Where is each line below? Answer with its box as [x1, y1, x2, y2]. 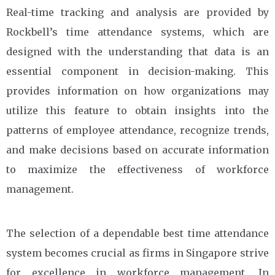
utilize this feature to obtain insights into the [6, 104, 269, 117]
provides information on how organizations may [6, 84, 269, 97]
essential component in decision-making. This [6, 64, 269, 77]
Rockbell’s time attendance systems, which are [6, 25, 269, 38]
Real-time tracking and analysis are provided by [6, 6, 269, 18]
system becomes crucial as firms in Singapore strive [6, 246, 269, 259]
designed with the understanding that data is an [6, 45, 269, 58]
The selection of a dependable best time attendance [6, 227, 269, 239]
